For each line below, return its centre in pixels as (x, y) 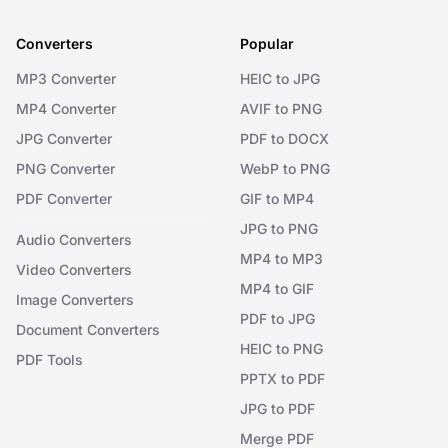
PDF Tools (49, 359)
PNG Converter (65, 168)
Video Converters (74, 269)
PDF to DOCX (284, 138)
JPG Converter (64, 138)
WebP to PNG (285, 168)
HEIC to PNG (281, 348)
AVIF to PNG (281, 108)
